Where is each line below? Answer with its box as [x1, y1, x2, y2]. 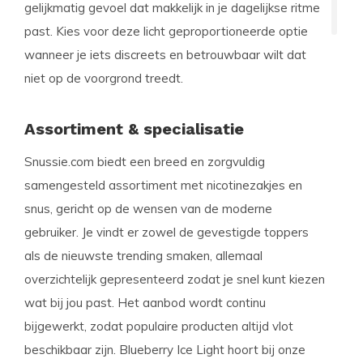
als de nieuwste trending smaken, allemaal [24, 248, 263, 263]
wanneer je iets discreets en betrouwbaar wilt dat [24, 47, 306, 62]
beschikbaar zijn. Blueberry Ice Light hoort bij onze [24, 342, 305, 357]
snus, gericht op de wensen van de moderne [24, 201, 272, 216]
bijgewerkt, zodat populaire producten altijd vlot [24, 318, 293, 334]
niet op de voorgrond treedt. [24, 70, 183, 86]
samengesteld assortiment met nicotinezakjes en [24, 177, 302, 193]
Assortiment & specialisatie [24, 119, 244, 139]
